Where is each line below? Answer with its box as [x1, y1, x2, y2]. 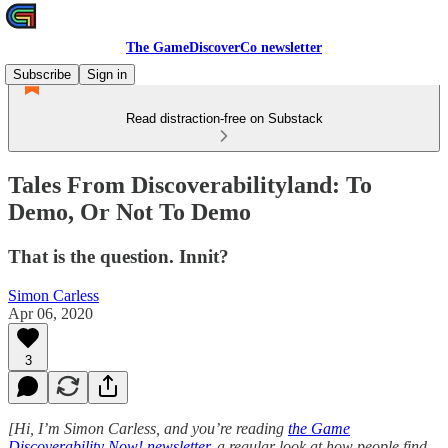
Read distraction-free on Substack [125, 111, 323, 126]
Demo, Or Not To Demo [8, 198, 251, 225]
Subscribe [13, 67, 71, 82]
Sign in [87, 67, 127, 82]
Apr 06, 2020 [8, 304, 93, 322]
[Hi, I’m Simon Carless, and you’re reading [8, 419, 288, 437]
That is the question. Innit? [8, 245, 229, 267]
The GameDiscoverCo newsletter [126, 40, 322, 55]
